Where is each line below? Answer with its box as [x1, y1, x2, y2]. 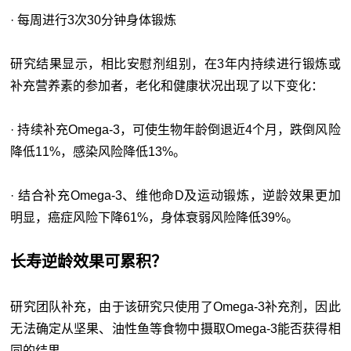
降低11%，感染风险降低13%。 [10, 145, 186, 159]
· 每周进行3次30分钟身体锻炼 [10, 13, 177, 27]
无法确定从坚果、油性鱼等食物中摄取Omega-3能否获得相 [10, 322, 341, 336]
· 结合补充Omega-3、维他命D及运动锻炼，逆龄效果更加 [10, 189, 341, 203]
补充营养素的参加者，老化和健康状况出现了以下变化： [10, 79, 324, 93]
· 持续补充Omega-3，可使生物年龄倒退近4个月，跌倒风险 [10, 123, 341, 137]
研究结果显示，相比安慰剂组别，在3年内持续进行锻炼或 [10, 57, 341, 71]
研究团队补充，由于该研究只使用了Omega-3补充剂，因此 [10, 300, 341, 314]
